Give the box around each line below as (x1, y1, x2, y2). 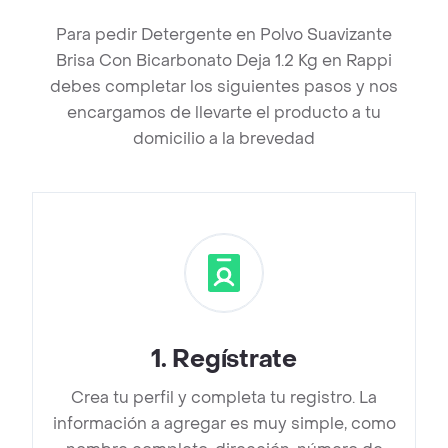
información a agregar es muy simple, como (52, 413, 396, 435)
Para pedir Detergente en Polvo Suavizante (56, 24, 392, 46)
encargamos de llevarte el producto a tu (67, 102, 381, 124)
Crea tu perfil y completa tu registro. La (71, 387, 377, 409)
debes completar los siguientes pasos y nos (50, 76, 398, 98)
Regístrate (172, 344, 297, 376)
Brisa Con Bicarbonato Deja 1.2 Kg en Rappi (56, 50, 392, 72)
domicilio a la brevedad (133, 128, 315, 150)
